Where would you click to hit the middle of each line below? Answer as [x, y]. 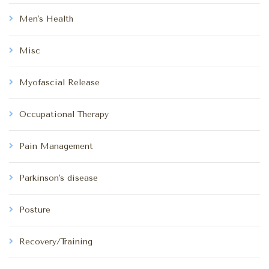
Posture [35, 210]
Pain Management [56, 146]
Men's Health [46, 19]
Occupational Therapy [64, 114]
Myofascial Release [59, 82]
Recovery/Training [56, 241]
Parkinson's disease [59, 178]
